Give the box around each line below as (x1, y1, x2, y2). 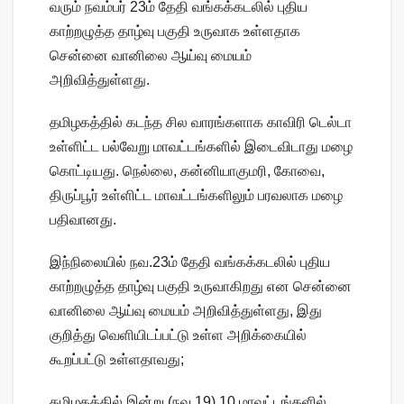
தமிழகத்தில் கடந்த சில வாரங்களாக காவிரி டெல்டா (50, 115, 352, 131)
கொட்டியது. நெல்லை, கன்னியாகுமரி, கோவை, (50, 163, 325, 179)
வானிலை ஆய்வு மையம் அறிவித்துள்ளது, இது (50, 303, 322, 319)
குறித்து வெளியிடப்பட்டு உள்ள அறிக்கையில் (50, 327, 307, 344)
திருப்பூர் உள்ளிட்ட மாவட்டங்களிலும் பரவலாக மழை (50, 188, 343, 204)
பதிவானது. (50, 212, 116, 228)
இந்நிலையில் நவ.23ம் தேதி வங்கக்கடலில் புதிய (50, 254, 330, 271)
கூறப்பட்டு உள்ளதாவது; (50, 352, 184, 368)
